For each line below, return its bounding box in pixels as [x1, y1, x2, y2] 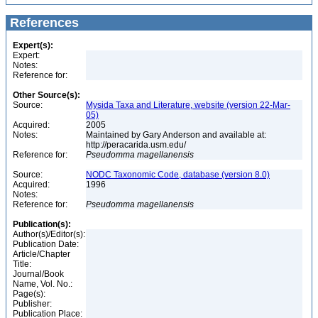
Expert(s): [13, 40, 53, 50]
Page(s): [13, 289, 45, 299]
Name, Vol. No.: [13, 279, 72, 289]
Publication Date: [13, 239, 79, 249]
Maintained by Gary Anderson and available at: [86, 130, 266, 140]
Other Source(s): [13, 90, 80, 100]
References [6, 16, 79, 30]
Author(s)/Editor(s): [13, 229, 85, 239]
